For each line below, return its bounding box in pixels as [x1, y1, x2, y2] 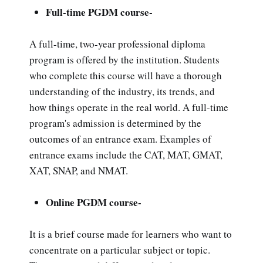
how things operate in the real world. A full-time [29, 100, 228, 114]
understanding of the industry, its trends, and [29, 85, 215, 99]
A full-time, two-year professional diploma [29, 37, 205, 51]
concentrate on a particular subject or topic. [29, 243, 210, 257]
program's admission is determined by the [29, 116, 201, 130]
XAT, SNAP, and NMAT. [29, 164, 128, 178]
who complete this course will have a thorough [29, 69, 222, 83]
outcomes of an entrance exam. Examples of [29, 132, 211, 146]
